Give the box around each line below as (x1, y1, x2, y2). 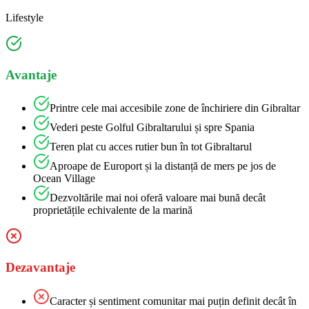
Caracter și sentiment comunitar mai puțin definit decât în (50, 295, 297, 307)
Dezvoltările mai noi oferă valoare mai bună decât (50, 192, 266, 204)
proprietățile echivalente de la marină (33, 204, 192, 217)
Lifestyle (6, 11, 43, 23)
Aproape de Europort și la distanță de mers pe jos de (50, 160, 276, 172)
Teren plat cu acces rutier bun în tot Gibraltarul (50, 141, 252, 153)
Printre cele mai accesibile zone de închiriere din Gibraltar (50, 102, 300, 114)
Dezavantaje (6, 259, 75, 275)
